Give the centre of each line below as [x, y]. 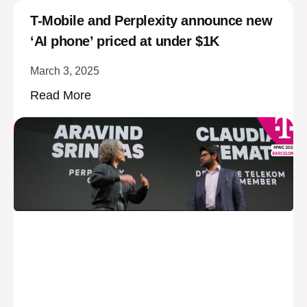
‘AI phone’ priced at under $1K [125, 41]
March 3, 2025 [65, 71]
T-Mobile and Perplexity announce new [151, 20]
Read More [61, 95]
